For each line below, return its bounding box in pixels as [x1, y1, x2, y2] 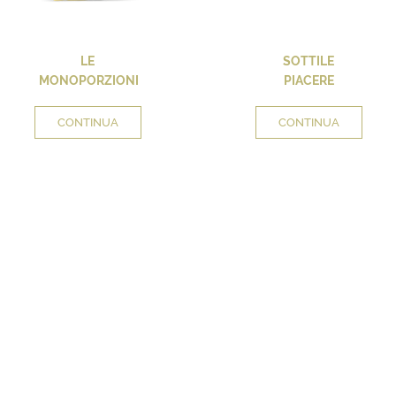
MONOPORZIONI [39, 72, 139, 88]
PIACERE [283, 72, 334, 88]
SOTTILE [283, 53, 334, 68]
